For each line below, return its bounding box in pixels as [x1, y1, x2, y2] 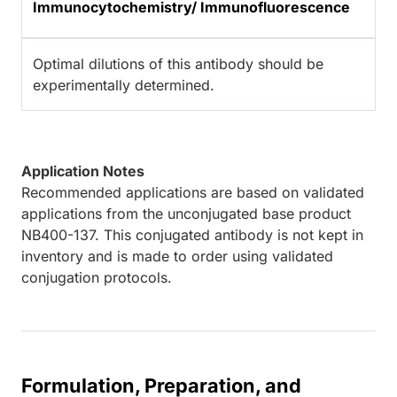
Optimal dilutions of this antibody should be [33, 55, 323, 74]
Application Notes [21, 162, 144, 181]
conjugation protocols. [21, 269, 172, 287]
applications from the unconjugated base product [21, 205, 351, 223]
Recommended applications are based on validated [21, 183, 364, 202]
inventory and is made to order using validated [21, 247, 333, 266]
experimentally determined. [33, 76, 214, 95]
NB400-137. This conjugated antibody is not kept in [21, 226, 363, 245]
